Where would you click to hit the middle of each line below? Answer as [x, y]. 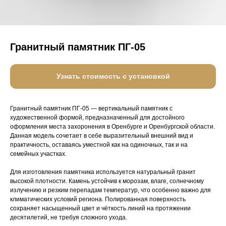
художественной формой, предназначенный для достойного [97, 118]
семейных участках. [38, 154]
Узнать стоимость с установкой [113, 76]
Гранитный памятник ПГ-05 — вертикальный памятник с [91, 109]
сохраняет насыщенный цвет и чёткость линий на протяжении [100, 209]
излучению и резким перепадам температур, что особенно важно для [110, 190]
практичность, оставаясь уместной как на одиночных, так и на [99, 145]
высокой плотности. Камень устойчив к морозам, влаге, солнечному [107, 181]
